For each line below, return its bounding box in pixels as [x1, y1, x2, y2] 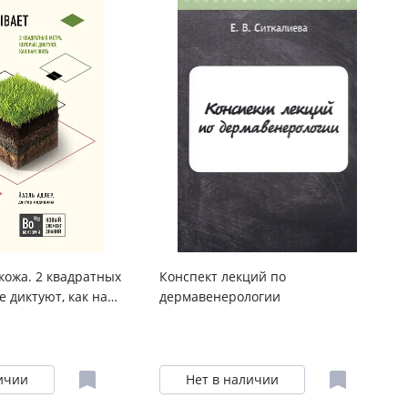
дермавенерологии [159, 288, 280, 305]
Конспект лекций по [159, 268, 286, 285]
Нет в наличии [186, 371, 279, 388]
